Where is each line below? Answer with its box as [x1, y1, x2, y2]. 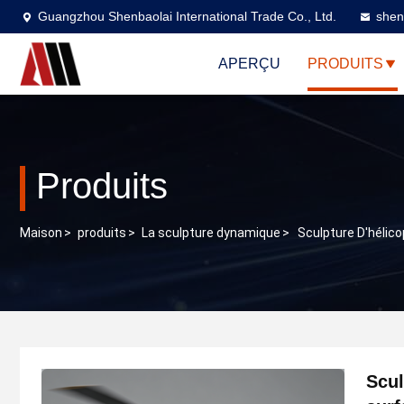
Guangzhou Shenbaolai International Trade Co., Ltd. [38, 9, 336, 23]
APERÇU [218, 56, 280, 72]
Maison [20, 225, 62, 241]
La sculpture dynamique [142, 225, 280, 241]
